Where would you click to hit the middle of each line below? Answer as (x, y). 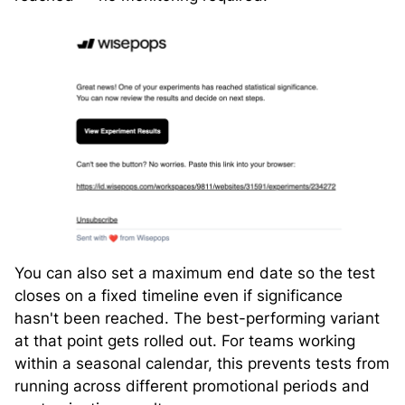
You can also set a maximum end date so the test (195, 273)
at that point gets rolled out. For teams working (185, 341)
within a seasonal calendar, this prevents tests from (202, 364)
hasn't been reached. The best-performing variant (197, 319)
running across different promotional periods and (192, 386)
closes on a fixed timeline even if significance (179, 296)
